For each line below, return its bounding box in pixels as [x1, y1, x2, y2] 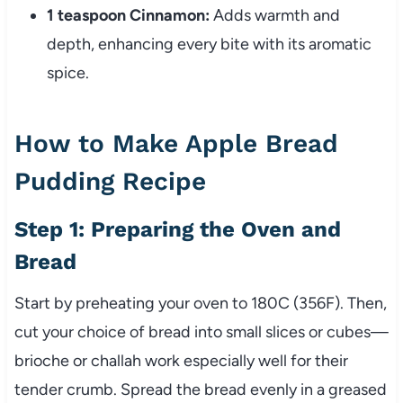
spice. [46, 62, 89, 83]
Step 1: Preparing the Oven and [13, 216, 341, 242]
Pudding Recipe [13, 166, 206, 196]
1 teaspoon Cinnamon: [46, 4, 210, 25]
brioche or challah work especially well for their [13, 350, 348, 371]
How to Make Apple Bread [13, 128, 338, 158]
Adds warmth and [209, 4, 340, 25]
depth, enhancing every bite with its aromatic [46, 33, 372, 54]
